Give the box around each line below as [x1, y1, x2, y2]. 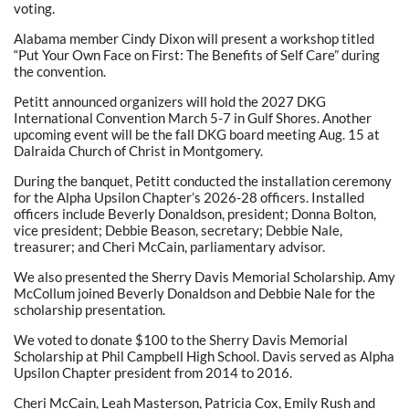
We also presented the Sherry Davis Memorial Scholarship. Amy [14, 268, 395, 286]
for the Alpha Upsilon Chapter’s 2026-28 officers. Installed [14, 189, 364, 206]
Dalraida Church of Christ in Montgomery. [14, 142, 263, 160]
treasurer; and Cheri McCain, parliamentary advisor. [14, 238, 325, 256]
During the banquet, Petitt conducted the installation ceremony [14, 173, 392, 190]
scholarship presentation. [14, 301, 165, 319]
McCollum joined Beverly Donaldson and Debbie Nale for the [14, 285, 375, 302]
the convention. [14, 63, 106, 80]
